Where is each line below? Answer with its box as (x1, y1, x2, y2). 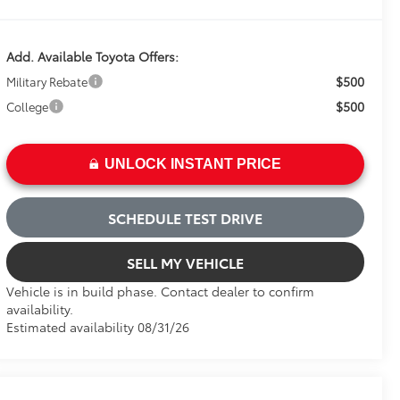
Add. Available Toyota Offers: (5, 46, 179, 65)
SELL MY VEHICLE (126, 251, 244, 272)
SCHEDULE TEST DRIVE (107, 206, 262, 228)
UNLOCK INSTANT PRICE (104, 155, 281, 171)
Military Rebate (5, 72, 87, 89)
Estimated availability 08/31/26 (5, 317, 189, 336)
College (5, 97, 48, 114)
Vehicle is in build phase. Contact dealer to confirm (5, 281, 314, 300)
